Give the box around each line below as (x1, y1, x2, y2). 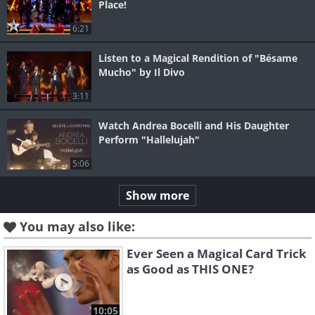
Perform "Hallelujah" (98, 133, 200, 147)
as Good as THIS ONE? (127, 261, 254, 278)
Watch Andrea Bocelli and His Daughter (98, 119, 289, 133)
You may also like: (20, 218, 135, 236)
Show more (126, 188, 189, 204)
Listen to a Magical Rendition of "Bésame (98, 51, 297, 65)
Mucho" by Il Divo (98, 65, 185, 79)
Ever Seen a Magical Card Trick (127, 245, 307, 262)
